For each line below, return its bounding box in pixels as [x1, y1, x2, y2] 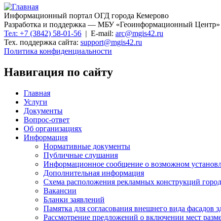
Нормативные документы [43, 142, 130, 150]
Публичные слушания [43, 150, 118, 159]
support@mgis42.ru [80, 37, 142, 46]
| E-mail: [81, 29, 115, 37]
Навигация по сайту [4, 65, 113, 78]
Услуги [24, 97, 47, 106]
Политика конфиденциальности [4, 46, 112, 55]
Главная [24, 88, 50, 97]
